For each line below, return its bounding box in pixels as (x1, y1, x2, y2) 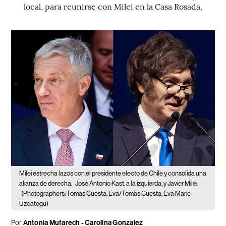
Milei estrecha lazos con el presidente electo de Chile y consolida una (19, 169, 207, 177)
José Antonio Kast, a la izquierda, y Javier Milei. (75, 179, 199, 187)
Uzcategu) (19, 199, 49, 207)
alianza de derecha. (19, 179, 74, 187)
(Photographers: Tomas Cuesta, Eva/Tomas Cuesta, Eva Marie (21, 189, 191, 197)
